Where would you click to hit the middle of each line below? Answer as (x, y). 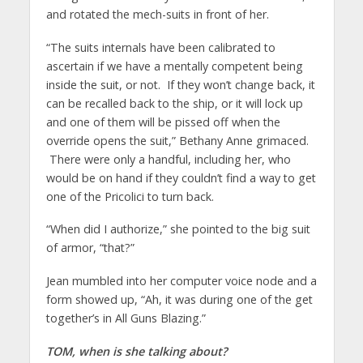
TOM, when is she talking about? (137, 352)
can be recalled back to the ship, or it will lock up (174, 103)
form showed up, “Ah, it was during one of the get (179, 300)
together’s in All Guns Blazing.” (126, 318)
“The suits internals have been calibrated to (160, 47)
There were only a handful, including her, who (168, 159)
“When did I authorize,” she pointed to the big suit (178, 229)
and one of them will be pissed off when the (163, 122)
